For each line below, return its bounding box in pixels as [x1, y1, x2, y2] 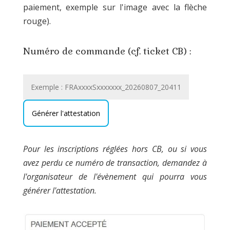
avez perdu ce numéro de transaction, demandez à [23, 157, 207, 168]
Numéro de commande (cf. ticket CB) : [23, 45, 191, 57]
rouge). [23, 15, 51, 27]
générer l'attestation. [23, 185, 97, 196]
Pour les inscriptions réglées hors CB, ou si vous [23, 143, 207, 155]
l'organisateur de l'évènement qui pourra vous [23, 171, 207, 182]
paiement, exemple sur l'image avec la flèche [23, 2, 207, 13]
